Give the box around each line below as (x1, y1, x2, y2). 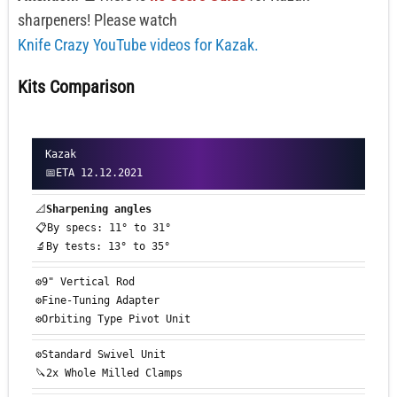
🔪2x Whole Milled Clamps (35, 367, 183, 380)
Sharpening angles (46, 203, 152, 216)
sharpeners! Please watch (18, 11, 177, 30)
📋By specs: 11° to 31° (35, 222, 171, 235)
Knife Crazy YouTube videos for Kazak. (18, 35, 259, 55)
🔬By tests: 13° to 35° (35, 240, 170, 253)
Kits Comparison (18, 76, 135, 98)
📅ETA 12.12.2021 (45, 167, 143, 180)
